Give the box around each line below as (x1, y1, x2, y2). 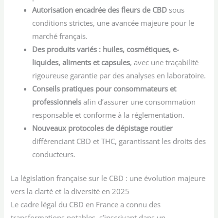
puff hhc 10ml (148, 29, 196, 39)
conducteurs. (32, 149, 76, 159)
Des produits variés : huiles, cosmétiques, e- (32, 44, 180, 54)
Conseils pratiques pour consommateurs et (32, 83, 177, 93)
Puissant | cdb (148, 2, 197, 13)
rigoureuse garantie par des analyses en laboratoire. (32, 70, 206, 80)
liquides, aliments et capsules (32, 57, 130, 67)
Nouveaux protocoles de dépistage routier (32, 123, 173, 133)
